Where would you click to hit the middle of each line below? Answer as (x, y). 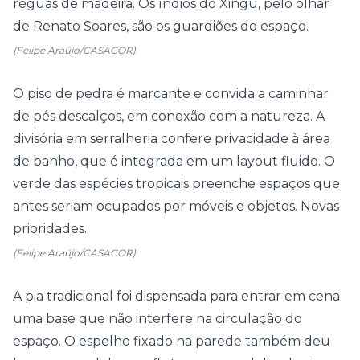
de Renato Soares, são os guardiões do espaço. (161, 26)
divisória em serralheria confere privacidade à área (172, 139)
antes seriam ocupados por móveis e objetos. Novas (176, 206)
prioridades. (50, 229)
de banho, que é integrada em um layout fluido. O (174, 161)
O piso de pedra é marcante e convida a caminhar (171, 94)
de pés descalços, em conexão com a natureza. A (169, 116)
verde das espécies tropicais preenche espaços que (176, 184)
